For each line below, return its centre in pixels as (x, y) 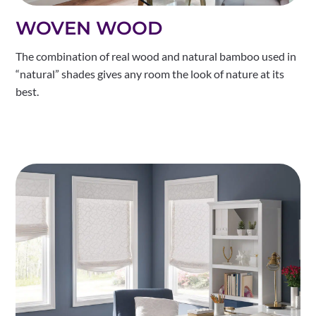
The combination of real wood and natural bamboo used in (156, 56)
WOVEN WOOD (89, 29)
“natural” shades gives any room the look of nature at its (150, 74)
